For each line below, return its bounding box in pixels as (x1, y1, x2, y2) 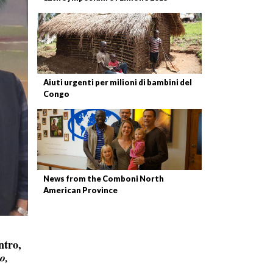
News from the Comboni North (43, 174, 164, 183)
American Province (43, 185, 118, 195)
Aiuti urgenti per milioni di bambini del (43, 77, 192, 87)
